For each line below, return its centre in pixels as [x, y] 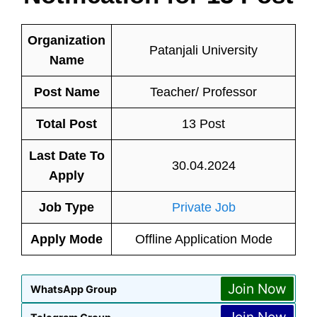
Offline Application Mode [203, 239]
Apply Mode [67, 239]
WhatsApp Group [74, 289]
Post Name [67, 92]
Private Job [203, 207]
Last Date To [67, 156]
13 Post [203, 124]
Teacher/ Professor [203, 92]
